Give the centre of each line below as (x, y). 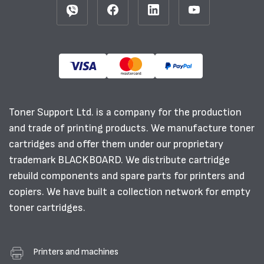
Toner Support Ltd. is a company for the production (125, 112)
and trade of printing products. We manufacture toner (132, 128)
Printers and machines (76, 252)
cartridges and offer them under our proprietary (116, 144)
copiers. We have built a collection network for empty (130, 192)
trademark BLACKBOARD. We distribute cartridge (119, 160)
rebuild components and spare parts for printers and (127, 176)
